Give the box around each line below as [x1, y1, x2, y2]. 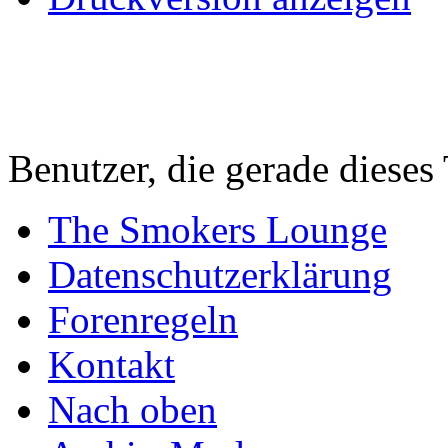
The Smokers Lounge [48, 207, 387, 251]
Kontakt [48, 342, 175, 386]
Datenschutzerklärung [48, 252, 392, 296]
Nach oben [48, 387, 217, 431]
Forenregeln [48, 297, 238, 341]
